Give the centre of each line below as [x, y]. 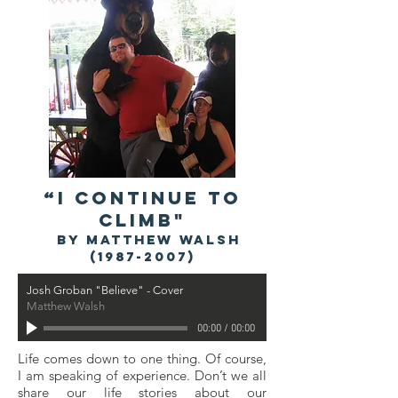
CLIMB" [142, 220]
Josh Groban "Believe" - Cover [105, 290]
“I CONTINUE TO [142, 198]
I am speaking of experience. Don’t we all [142, 375]
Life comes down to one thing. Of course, [142, 358]
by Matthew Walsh [142, 239]
